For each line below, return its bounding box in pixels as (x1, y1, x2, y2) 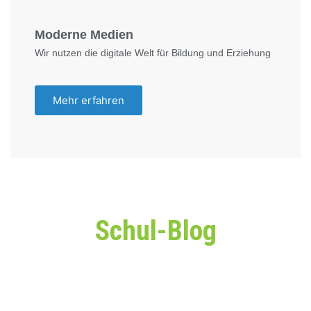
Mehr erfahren (53, 93, 124, 107)
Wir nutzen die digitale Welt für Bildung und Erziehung (35, 47, 271, 58)
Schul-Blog (94, 214, 217, 247)
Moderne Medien (35, 27, 133, 42)
